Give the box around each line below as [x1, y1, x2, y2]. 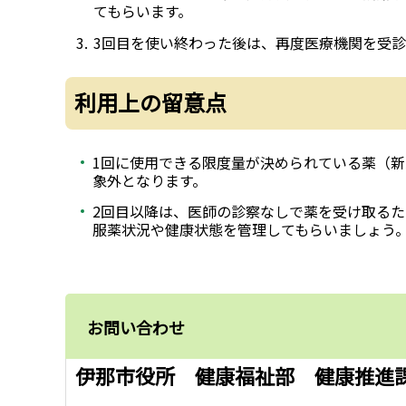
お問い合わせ [87, 314, 185, 339]
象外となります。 [92, 169, 207, 191]
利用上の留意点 [74, 85, 227, 118]
